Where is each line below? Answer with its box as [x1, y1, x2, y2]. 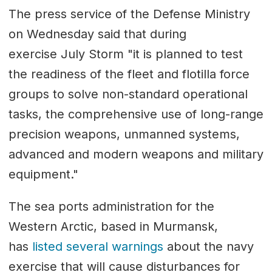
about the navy [163, 239, 254, 254]
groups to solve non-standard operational [8, 87, 248, 102]
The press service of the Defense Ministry [8, 7, 250, 22]
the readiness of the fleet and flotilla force [8, 67, 250, 82]
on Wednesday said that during [8, 27, 186, 42]
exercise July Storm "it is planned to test [8, 47, 243, 62]
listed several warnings [32, 239, 163, 254]
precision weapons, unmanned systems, [8, 127, 240, 142]
